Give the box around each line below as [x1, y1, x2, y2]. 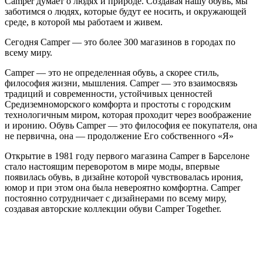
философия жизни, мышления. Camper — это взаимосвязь [5, 77, 237, 88]
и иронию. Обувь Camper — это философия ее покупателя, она [5, 120, 257, 130]
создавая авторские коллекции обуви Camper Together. [5, 203, 221, 214]
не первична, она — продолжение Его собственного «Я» [5, 130, 234, 141]
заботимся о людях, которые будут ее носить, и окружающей [5, 6, 247, 16]
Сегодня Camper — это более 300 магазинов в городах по [5, 36, 235, 47]
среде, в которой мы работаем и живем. [5, 16, 163, 27]
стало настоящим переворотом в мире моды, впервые [5, 161, 220, 171]
